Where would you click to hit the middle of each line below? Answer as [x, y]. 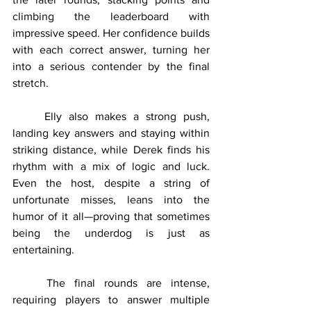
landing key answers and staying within [111, 133]
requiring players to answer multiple [111, 299]
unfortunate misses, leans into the [111, 199]
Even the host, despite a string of [111, 183]
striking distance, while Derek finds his [111, 149]
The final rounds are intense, [30, 283]
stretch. [31, 83]
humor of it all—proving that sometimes [111, 216]
